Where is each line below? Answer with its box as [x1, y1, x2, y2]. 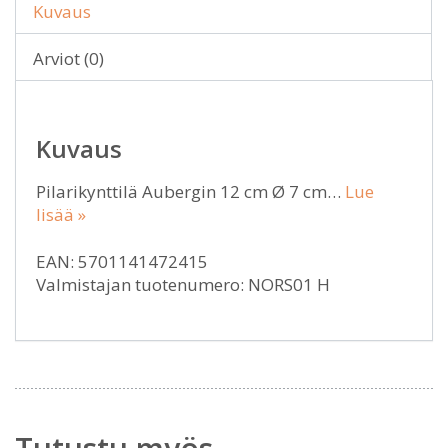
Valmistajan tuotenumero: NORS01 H [36, 273, 330, 296]
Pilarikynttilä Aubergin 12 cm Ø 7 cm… [36, 180, 345, 203]
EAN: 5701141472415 [36, 250, 208, 273]
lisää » [36, 203, 86, 226]
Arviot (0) [33, 47, 104, 70]
